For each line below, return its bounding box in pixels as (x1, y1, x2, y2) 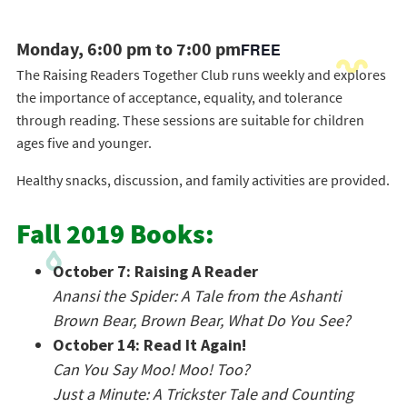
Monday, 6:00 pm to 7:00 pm (15, 37, 241, 62)
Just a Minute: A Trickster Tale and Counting (52, 383, 353, 404)
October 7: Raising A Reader (52, 261, 258, 282)
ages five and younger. (15, 134, 152, 152)
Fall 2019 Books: (15, 215, 214, 259)
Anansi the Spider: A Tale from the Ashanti (52, 285, 341, 306)
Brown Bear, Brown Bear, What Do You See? (52, 310, 351, 331)
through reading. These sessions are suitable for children (15, 111, 364, 129)
